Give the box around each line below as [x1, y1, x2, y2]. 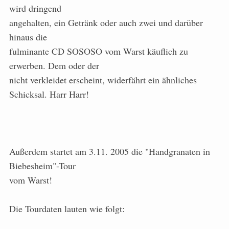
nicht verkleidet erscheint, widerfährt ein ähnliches [9, 74, 197, 86]
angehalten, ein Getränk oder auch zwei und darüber [9, 16, 203, 29]
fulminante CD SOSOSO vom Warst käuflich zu [9, 45, 188, 58]
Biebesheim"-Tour [9, 159, 76, 172]
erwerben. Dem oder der [9, 59, 99, 72]
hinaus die [9, 31, 47, 43]
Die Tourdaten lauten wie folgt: [9, 202, 125, 215]
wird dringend [9, 2, 61, 15]
